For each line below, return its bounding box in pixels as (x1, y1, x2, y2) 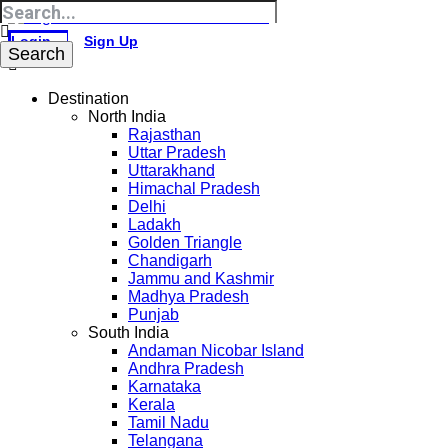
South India (88, 324, 169, 341)
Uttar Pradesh (128, 144, 226, 161)
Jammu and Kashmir (128, 270, 274, 287)
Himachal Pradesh (128, 180, 260, 197)
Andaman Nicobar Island (128, 342, 304, 359)
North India (88, 108, 166, 125)
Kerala (128, 396, 175, 413)
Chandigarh (128, 252, 212, 269)
